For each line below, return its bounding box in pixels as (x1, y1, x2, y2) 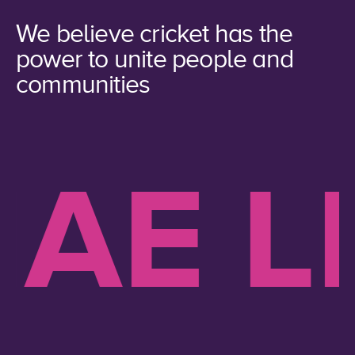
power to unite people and (16, 45, 294, 74)
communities (16, 71, 151, 99)
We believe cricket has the (16, 20, 293, 48)
